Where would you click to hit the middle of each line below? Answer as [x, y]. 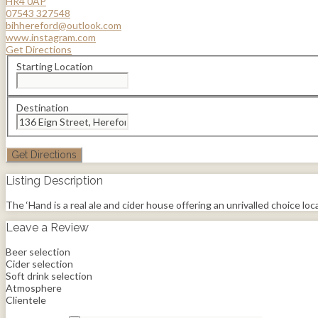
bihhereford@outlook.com [64, 25]
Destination [42, 107]
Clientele [26, 300]
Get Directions [39, 49]
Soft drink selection [49, 276]
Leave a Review [47, 228]
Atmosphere [34, 288]
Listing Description [54, 181]
